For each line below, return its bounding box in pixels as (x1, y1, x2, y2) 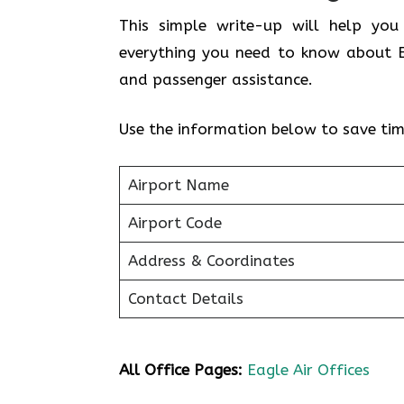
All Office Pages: (119, 361, 243, 379)
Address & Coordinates (127, 251, 295, 270)
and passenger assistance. (119, 69, 317, 88)
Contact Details (127, 289, 243, 308)
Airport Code (127, 213, 222, 232)
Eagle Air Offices (247, 361, 370, 379)
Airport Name (127, 175, 229, 194)
